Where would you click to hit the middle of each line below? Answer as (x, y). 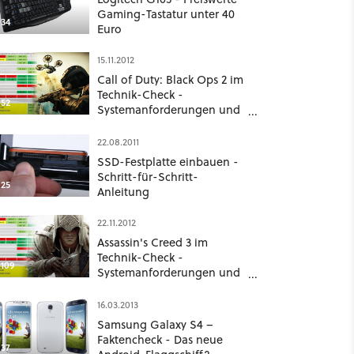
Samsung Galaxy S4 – (155, 324)
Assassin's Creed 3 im (152, 242)
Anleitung (123, 192)
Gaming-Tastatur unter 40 (166, 14)
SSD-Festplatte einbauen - (168, 162)
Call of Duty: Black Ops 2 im (170, 79)
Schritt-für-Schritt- (147, 177)
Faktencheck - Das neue (160, 339)
